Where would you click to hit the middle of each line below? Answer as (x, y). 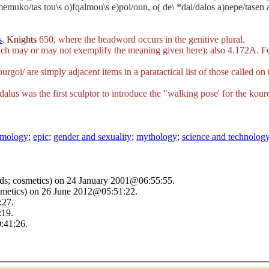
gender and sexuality (92, 137)
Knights (22, 39)
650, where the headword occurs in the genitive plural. (141, 39)
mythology (157, 137)
